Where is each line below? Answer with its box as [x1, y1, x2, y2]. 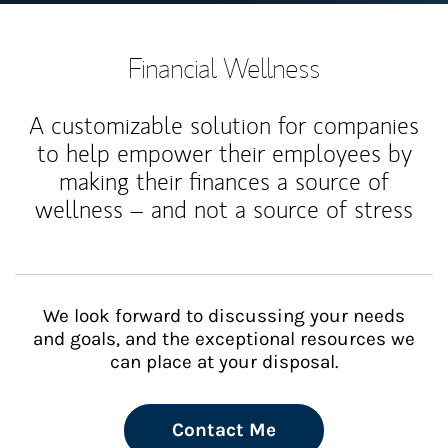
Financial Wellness [128, 50, 320, 85]
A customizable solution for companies [29, 110, 419, 141]
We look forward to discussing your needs [43, 305, 405, 327]
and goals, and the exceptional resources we [33, 328, 415, 350]
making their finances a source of [59, 166, 389, 197]
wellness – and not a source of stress [35, 194, 413, 225]
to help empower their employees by [36, 138, 412, 169]
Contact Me [172, 419, 276, 441]
